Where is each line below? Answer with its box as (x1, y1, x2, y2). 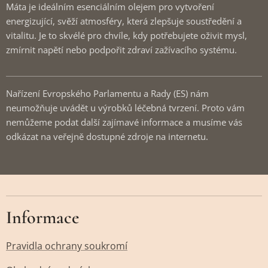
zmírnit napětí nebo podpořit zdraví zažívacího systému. (6, 43, 237, 56)
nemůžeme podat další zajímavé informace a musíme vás (6, 115, 242, 128)
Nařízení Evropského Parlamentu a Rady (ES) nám (6, 87, 209, 99)
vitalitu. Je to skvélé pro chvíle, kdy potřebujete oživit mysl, (6, 29, 247, 41)
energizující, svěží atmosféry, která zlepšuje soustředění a (6, 14, 242, 27)
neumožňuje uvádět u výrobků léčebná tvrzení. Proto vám (6, 101, 245, 114)
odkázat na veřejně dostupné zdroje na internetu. (6, 130, 215, 142)
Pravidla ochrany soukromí (6, 239, 127, 252)
